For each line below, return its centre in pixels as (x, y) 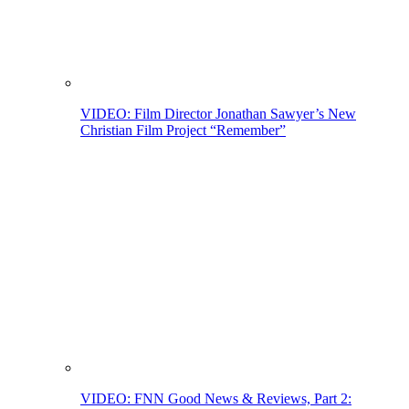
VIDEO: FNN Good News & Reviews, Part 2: (216, 398)
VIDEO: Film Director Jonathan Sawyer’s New (218, 113)
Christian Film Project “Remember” (183, 130)
